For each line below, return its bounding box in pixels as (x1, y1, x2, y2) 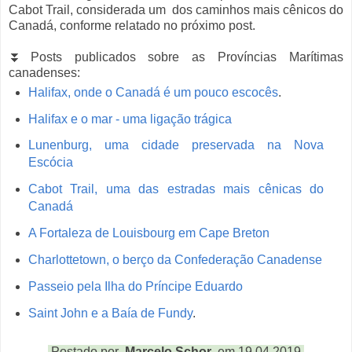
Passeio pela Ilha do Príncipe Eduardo (27, 279, 243, 293)
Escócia (27, 156, 73, 170)
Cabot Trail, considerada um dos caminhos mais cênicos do (9, 2, 343, 16)
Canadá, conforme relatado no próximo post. (9, 18, 255, 32)
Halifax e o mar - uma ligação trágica (27, 112, 232, 126)
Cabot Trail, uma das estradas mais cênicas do (27, 182, 324, 196)
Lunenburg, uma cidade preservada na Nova (27, 138, 324, 152)
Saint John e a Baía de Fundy (27, 306, 192, 320)
